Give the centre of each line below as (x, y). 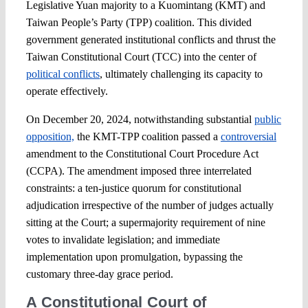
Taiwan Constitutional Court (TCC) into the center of (141, 57)
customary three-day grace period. (99, 274)
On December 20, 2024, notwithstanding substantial (140, 120)
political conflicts (63, 74)
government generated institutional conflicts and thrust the (151, 40)
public (267, 120)
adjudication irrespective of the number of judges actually (150, 206)
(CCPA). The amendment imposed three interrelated (139, 171)
